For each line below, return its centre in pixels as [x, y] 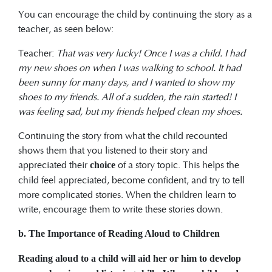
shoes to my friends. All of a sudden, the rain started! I [127, 97]
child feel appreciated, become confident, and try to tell [131, 180]
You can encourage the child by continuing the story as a [135, 14]
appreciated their [54, 165]
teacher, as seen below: [66, 29]
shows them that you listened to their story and [113, 150]
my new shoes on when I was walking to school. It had [130, 67]
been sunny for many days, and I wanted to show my [126, 82]
